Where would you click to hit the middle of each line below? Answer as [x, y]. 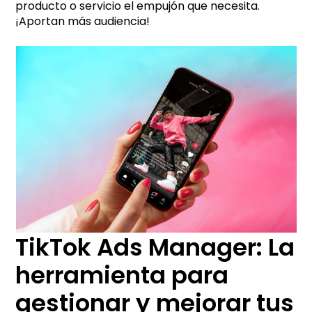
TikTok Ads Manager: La [155, 247]
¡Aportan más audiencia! [83, 21]
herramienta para [122, 275]
